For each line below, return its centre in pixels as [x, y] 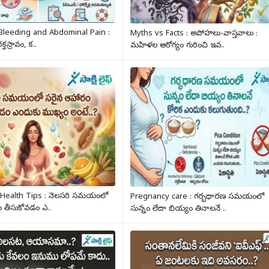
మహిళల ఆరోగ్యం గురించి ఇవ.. [178, 46]
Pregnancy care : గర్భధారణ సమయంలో [198, 197]
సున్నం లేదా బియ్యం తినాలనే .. [179, 209]
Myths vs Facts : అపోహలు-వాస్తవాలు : [194, 34]
